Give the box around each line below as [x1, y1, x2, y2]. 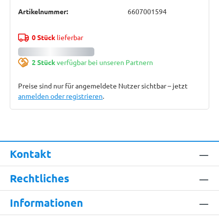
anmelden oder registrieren [18, 91, 103, 100]
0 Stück [31, 33, 55, 42]
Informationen [10, 196, 83, 209]
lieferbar [55, 33, 83, 42]
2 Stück [31, 58, 55, 66]
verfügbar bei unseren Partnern [55, 58, 153, 66]
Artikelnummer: [18, 7, 68, 16]
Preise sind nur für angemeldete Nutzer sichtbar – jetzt [18, 81, 188, 90]
